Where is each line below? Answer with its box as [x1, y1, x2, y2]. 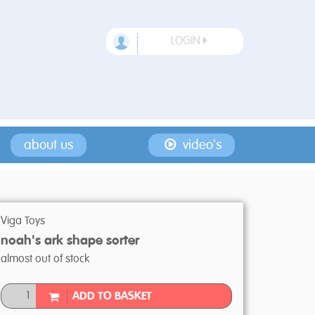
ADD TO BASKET [72, 291, 152, 302]
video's [179, 139, 221, 152]
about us [24, 139, 73, 152]
